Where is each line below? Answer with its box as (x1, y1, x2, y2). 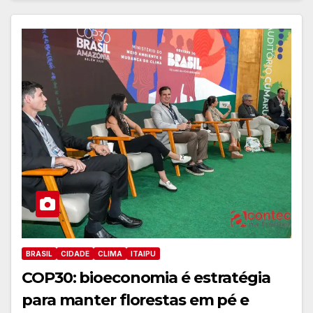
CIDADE (61, 249, 89, 258)
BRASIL (26, 249, 52, 258)
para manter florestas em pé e (22, 290, 249, 310)
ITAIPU (131, 249, 156, 258)
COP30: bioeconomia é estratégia (22, 268, 270, 287)
